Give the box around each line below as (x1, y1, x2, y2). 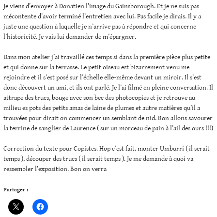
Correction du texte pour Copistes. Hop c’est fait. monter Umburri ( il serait (3, 145, 210, 153)
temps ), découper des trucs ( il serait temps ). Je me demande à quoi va (3, 155, 193, 163)
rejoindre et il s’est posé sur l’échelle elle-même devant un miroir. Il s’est (3, 74, 201, 82)
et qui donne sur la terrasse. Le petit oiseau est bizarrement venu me (3, 63, 189, 72)
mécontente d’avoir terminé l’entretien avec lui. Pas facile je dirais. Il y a (3, 13, 201, 21)
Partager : (3, 186, 28, 193)
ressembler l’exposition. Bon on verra (3, 165, 107, 173)
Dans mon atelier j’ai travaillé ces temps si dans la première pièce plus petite (3, 53, 210, 62)
